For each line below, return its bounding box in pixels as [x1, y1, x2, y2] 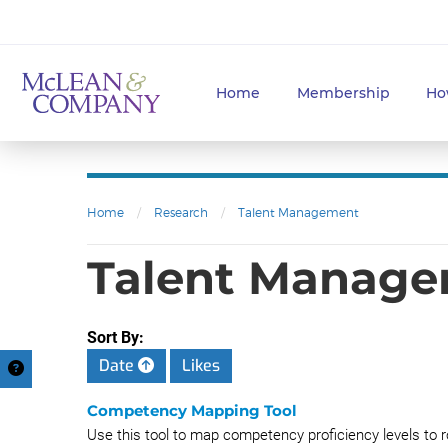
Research [154, 205, 208, 220]
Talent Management [238, 205, 359, 220]
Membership [296, 84, 390, 102]
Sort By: [87, 328, 144, 347]
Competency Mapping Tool [87, 401, 297, 420]
